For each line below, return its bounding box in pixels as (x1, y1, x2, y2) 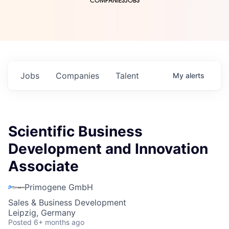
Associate (8, 157, 79, 175)
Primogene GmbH (25, 182, 93, 193)
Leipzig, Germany (8, 208, 76, 218)
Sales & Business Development (8, 197, 126, 208)
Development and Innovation (8, 140, 208, 158)
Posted (8, 218, 32, 227)
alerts (186, 71, 204, 80)
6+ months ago (34, 218, 84, 227)
